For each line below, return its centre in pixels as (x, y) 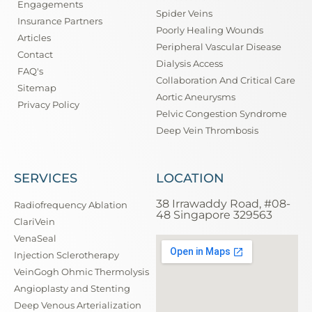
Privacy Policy (48, 104)
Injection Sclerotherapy (67, 255)
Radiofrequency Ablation (71, 204)
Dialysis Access (189, 63)
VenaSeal (35, 238)
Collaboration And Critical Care (226, 80)
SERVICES (46, 178)
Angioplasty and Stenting (72, 288)
